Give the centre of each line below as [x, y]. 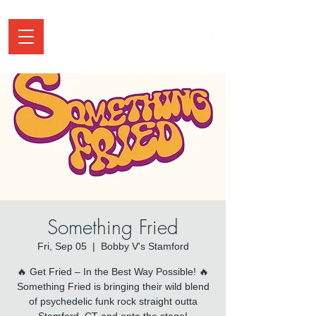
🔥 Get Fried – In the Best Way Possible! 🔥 [113, 272]
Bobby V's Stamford [145, 246]
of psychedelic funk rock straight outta [113, 301]
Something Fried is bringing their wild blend [113, 286]
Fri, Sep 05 [62, 246]
